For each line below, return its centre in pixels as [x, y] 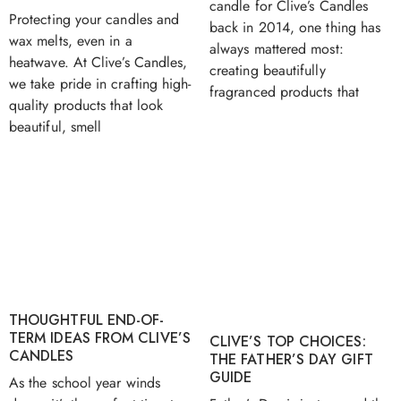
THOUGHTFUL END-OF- [87, 320]
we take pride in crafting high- [100, 83]
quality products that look [86, 105]
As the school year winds [85, 382]
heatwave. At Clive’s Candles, [98, 62]
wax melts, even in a [71, 40]
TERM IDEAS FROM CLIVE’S [100, 337]
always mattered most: [277, 49]
